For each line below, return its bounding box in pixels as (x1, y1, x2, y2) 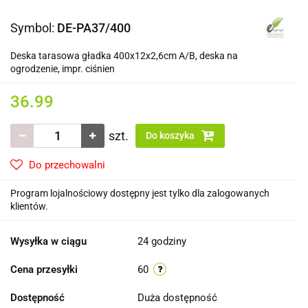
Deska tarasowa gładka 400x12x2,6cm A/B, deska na (10, 50, 238, 61)
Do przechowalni (29, 159, 105, 171)
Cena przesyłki (10, 263, 78, 276)
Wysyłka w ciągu (10, 235, 87, 247)
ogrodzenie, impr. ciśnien (10, 63, 115, 74)
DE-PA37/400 (57, 21, 131, 35)
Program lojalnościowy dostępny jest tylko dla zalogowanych (10, 188, 269, 199)
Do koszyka (146, 130, 197, 141)
